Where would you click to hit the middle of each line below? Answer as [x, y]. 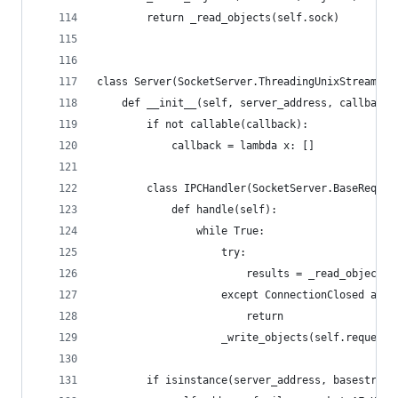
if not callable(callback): [203, 124]
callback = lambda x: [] [206, 146]
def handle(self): [187, 210]
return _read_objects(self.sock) [218, 18]
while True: [181, 231]
